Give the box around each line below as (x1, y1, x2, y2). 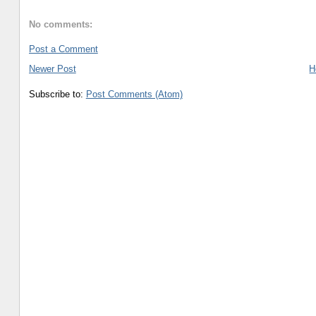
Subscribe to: (28, 88, 86, 99)
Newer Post (28, 63, 76, 74)
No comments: (28, 19, 92, 30)
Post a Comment (28, 43, 98, 54)
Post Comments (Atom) (85, 88, 183, 99)
